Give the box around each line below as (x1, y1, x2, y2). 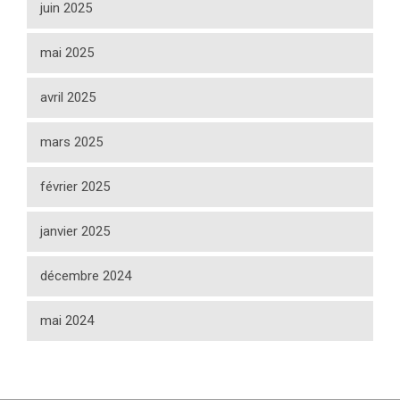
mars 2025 (40, 134, 103, 151)
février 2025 (40, 179, 110, 196)
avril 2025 (40, 89, 96, 106)
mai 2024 (40, 312, 94, 329)
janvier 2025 (40, 223, 110, 240)
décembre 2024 (40, 268, 131, 285)
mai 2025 (40, 45, 94, 62)
